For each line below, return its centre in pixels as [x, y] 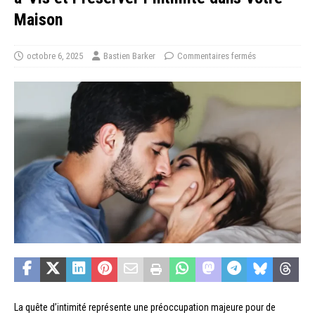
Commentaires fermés [217, 56]
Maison [38, 20]
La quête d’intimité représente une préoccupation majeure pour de [145, 307]
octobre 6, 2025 [55, 56]
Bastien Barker [129, 56]
